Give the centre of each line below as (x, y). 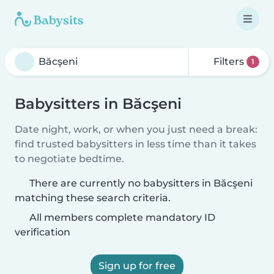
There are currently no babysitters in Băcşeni (141, 183)
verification (43, 232)
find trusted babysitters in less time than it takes (135, 144)
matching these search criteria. (93, 198)
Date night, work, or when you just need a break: (136, 129)
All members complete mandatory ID (121, 217)
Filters (229, 61)
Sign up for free (137, 266)
